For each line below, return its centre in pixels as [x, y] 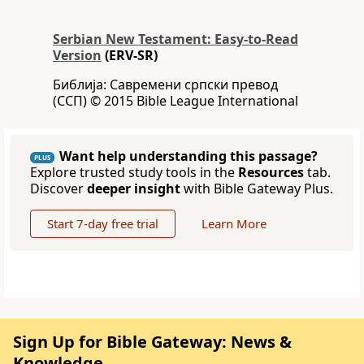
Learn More [234, 224]
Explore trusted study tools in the [134, 173]
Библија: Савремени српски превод [165, 85]
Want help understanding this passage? [188, 156]
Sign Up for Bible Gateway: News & [152, 342]
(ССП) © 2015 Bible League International [175, 101]
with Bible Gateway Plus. [257, 189]
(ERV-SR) [130, 56]
